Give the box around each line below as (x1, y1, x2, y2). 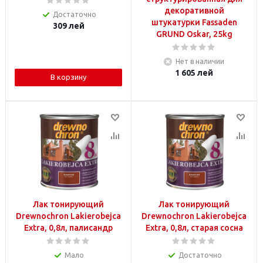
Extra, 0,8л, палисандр (24, 223, 113, 232)
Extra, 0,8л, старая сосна (145, 223, 243, 232)
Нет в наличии (176, 58, 224, 65)
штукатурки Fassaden (151, 18, 237, 27)
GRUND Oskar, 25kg (156, 29, 232, 39)
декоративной (164, 6, 224, 15)
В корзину (50, 73, 86, 81)
